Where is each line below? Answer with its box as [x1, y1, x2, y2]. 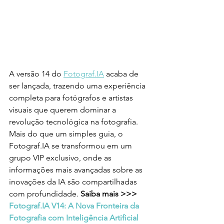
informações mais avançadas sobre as [9, 164, 144, 174]
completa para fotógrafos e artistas [9, 92, 135, 102]
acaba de [104, 68, 140, 78]
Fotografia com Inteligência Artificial [9, 212, 140, 222]
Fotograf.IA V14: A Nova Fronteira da [9, 200, 141, 210]
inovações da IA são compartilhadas [9, 176, 139, 186]
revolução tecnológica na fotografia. [9, 116, 140, 126]
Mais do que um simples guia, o [9, 128, 125, 138]
